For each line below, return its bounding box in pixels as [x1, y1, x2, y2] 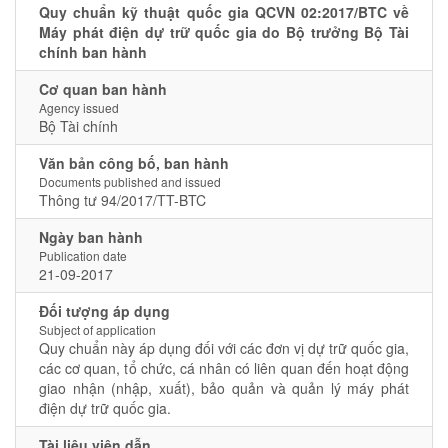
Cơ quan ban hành [39, 79, 167, 99]
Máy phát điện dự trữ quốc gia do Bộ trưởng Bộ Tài [39, 22, 409, 42]
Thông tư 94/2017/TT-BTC [39, 190, 206, 210]
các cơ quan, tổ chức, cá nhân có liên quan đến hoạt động [39, 358, 409, 378]
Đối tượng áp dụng [39, 301, 170, 321]
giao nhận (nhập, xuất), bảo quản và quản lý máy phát [39, 378, 409, 398]
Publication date [39, 247, 127, 264]
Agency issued [39, 99, 119, 116]
